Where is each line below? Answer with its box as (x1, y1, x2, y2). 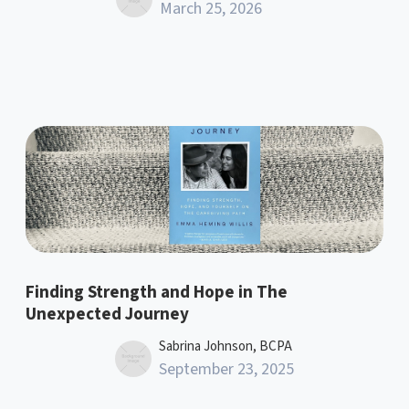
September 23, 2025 (159, 357, 294, 381)
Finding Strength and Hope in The (26, 279, 288, 305)
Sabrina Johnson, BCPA (159, 336, 292, 356)
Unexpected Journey (26, 301, 189, 327)
